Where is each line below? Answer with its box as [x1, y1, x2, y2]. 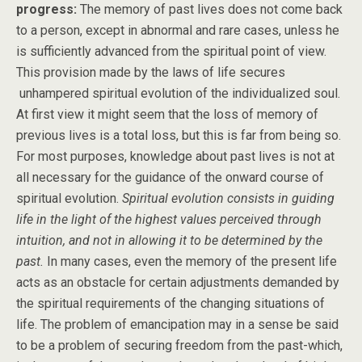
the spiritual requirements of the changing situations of [16, 296, 325, 311]
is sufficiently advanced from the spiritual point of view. [16, 44, 326, 59]
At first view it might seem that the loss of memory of [16, 107, 318, 122]
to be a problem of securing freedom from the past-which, [16, 338, 343, 353]
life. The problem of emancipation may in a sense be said [16, 317, 339, 332]
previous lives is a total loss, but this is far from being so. [16, 128, 341, 143]
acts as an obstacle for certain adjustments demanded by [16, 275, 339, 290]
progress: [16, 2, 77, 17]
